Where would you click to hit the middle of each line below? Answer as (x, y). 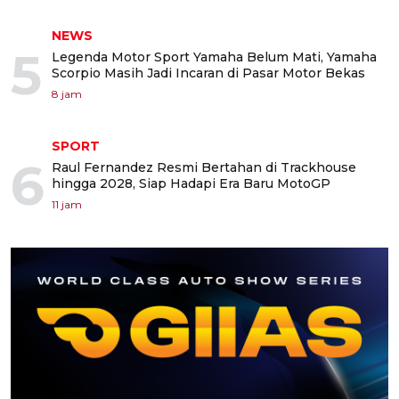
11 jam (67, 204)
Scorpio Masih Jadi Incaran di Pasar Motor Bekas (208, 73)
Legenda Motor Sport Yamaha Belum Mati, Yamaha (214, 57)
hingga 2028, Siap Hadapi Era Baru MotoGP (191, 183)
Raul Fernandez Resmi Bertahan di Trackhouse (204, 167)
